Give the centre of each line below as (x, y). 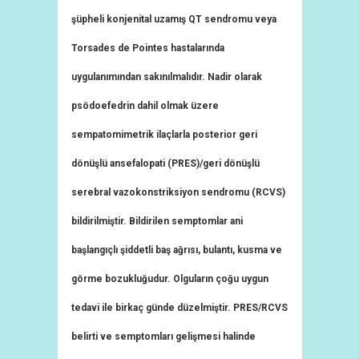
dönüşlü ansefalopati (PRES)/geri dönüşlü (165, 163)
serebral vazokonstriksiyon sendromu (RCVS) (178, 192)
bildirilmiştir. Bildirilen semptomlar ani (157, 221)
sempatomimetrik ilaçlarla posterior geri (164, 135)
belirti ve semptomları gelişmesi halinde (163, 337)
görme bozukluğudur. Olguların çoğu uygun (170, 279)
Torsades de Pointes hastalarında (148, 48)
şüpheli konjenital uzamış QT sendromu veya (174, 19)
